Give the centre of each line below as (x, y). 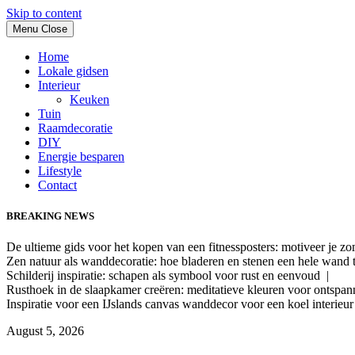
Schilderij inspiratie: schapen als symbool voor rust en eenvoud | (171, 276)
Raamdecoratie (75, 128)
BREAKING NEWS (50, 216)
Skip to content (44, 13)
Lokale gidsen (73, 71)
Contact (57, 185)
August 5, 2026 (45, 331)
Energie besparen (81, 157)
